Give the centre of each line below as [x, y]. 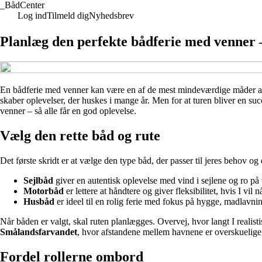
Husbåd [39, 201]
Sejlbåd [38, 180]
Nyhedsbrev [111, 15]
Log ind [32, 15]
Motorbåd [44, 191]
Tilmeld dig [68, 15]
